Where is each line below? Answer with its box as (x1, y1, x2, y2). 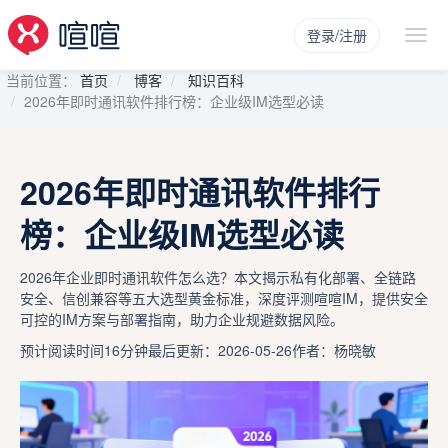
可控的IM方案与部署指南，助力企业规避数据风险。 (20, 309, 344, 329)
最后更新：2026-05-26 (148, 340, 292, 360)
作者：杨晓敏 (292, 340, 376, 360)
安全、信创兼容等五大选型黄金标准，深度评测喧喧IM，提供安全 (20, 288, 428, 308)
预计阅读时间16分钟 (20, 340, 148, 360)
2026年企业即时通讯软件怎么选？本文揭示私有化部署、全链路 (20, 267, 416, 287)
